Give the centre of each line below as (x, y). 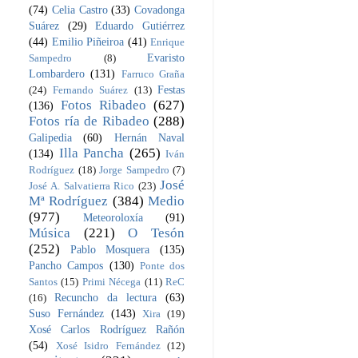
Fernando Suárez (90, 90)
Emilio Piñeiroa (88, 42)
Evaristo (166, 58)
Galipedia (50, 138)
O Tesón (157, 233)
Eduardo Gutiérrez (140, 26)
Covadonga (159, 10)
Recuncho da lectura (105, 298)
